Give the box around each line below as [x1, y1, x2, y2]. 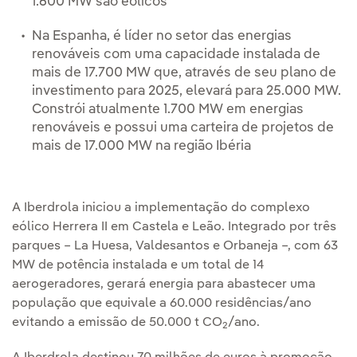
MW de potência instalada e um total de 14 [12, 259, 264, 273]
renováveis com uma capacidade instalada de [32, 48, 320, 62]
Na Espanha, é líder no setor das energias [32, 29, 292, 44]
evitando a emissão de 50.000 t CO [12, 316, 222, 330]
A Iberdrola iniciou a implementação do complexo [12, 202, 310, 215]
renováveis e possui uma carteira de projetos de [32, 121, 334, 135]
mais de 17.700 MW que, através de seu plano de [32, 66, 336, 80]
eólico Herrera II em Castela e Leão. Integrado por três [12, 221, 336, 234]
